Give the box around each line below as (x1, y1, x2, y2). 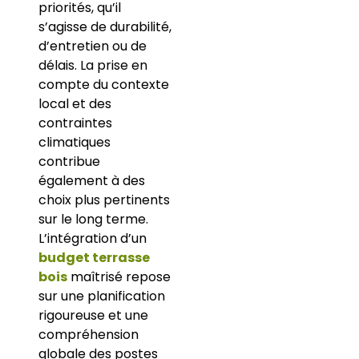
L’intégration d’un (38, 229, 147, 248)
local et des (38, 95, 111, 114)
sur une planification (38, 287, 165, 306)
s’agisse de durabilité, (38, 18, 171, 37)
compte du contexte (38, 75, 169, 95)
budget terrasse (38, 248, 150, 268)
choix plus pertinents (38, 191, 170, 210)
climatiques (38, 133, 111, 152)
